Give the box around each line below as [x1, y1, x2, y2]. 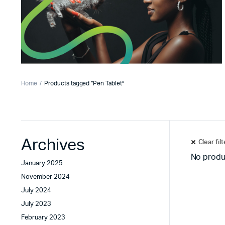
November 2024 [21, 174, 70, 180]
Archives [21, 137, 85, 153]
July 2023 [21, 201, 51, 207]
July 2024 [21, 187, 51, 194]
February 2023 [21, 214, 65, 221]
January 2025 [21, 160, 63, 167]
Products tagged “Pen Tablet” [44, 80, 125, 86]
